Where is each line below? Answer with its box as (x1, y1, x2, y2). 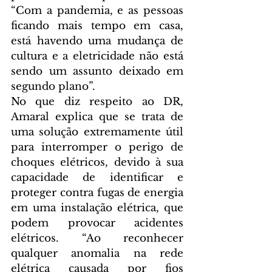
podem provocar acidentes (11, 217, 183, 230)
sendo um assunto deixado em (11, 65, 183, 78)
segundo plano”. (11, 80, 95, 93)
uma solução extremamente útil (11, 126, 183, 139)
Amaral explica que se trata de (11, 110, 183, 124)
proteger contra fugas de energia (11, 186, 183, 200)
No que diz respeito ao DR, (11, 95, 183, 109)
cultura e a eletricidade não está (11, 50, 183, 63)
